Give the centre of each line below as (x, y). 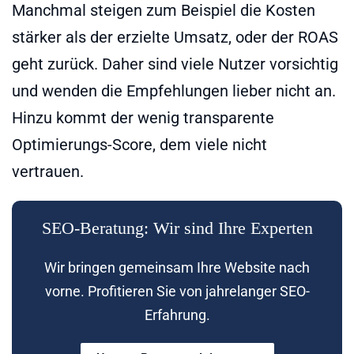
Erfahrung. (177, 314)
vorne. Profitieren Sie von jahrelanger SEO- (177, 291)
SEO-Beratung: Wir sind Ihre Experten (177, 228)
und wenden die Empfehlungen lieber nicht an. (174, 90)
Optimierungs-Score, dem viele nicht (139, 144)
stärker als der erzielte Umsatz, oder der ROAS (175, 37)
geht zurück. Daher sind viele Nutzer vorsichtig (175, 64)
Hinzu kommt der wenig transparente (143, 117)
